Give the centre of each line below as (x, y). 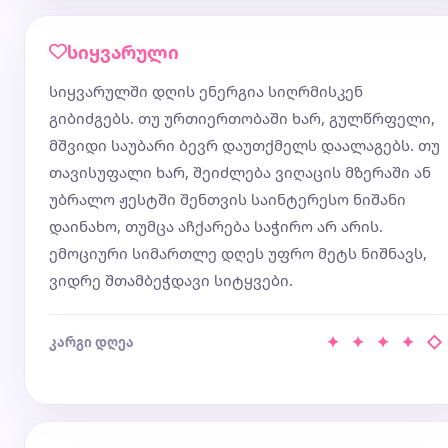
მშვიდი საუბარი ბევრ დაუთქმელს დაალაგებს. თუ (244, 145)
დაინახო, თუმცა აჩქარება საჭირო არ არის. (216, 226)
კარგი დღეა (91, 342)
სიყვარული (123, 52)
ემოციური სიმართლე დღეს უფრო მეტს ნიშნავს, (238, 253)
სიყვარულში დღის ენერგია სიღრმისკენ (206, 91)
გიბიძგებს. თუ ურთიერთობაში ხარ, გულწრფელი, (242, 118)
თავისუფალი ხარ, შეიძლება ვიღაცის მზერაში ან (240, 172)
